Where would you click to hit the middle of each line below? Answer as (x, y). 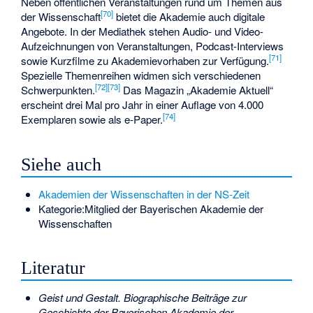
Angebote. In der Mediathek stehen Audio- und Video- (143, 31)
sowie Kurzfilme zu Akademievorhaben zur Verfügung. (145, 61)
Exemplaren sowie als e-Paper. (92, 119)
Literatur (53, 268)
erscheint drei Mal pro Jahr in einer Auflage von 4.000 (143, 105)
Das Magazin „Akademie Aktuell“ (197, 90)
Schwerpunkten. (58, 90)
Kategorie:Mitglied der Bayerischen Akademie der (151, 208)
